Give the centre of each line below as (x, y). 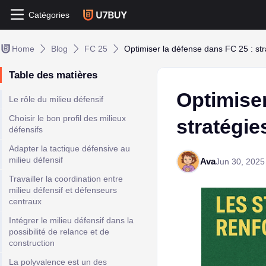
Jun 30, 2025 (240, 161)
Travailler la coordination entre (66, 179)
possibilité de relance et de (59, 232)
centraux (25, 201)
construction (32, 243)
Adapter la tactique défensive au (69, 148)
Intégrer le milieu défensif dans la (71, 220)
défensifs (26, 129)
